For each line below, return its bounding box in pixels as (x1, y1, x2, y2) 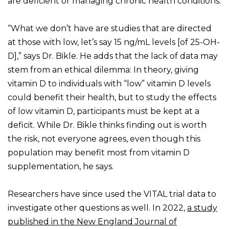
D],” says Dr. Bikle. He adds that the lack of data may (8, 51, 218, 61)
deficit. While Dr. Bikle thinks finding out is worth (8, 120, 207, 130)
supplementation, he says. (8, 162, 113, 172)
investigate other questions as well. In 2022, (8, 203, 187, 213)
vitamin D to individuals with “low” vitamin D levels (8, 79, 211, 89)
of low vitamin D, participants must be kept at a (8, 106, 199, 117)
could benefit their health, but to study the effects (8, 93, 216, 103)
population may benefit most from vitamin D (8, 148, 190, 158)
